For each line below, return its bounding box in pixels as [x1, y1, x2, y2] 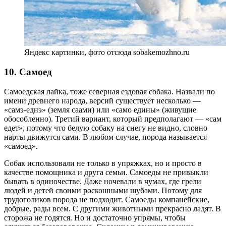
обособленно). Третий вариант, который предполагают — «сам [4, 114, 221, 123]
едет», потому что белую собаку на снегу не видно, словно [4, 123, 207, 132]
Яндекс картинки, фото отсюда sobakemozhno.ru [24, 48, 190, 57]
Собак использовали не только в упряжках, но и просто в [4, 158, 202, 167]
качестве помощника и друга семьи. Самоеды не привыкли [4, 167, 208, 177]
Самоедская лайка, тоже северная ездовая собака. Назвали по [4, 87, 215, 96]
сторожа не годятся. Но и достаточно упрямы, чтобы [4, 213, 186, 222]
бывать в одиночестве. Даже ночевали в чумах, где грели [4, 177, 201, 186]
